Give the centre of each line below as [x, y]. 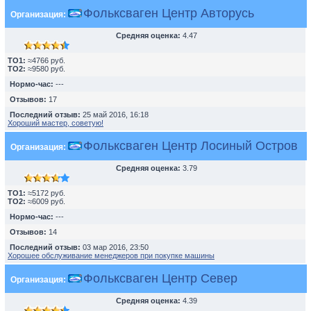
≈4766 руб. [45, 60]
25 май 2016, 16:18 [116, 115]
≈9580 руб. [45, 69]
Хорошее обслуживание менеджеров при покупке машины [111, 255]
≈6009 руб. [45, 201]
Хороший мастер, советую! [56, 123]
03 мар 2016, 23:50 [116, 247]
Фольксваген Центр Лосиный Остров [191, 146]
